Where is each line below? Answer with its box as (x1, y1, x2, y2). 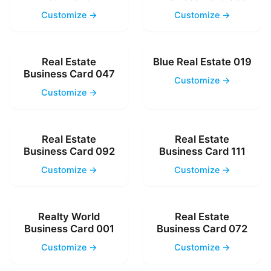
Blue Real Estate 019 (152, 55, 252, 68)
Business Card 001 (24, 222, 114, 235)
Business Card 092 (23, 145, 115, 157)
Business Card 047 (23, 67, 115, 80)
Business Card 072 (157, 222, 247, 235)
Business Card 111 (158, 145, 246, 157)
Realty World (38, 210, 100, 223)
